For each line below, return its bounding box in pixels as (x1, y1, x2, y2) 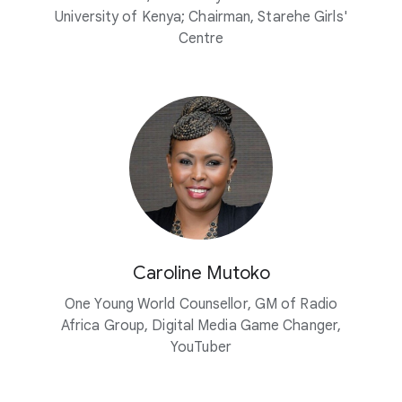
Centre (178, 30, 224, 48)
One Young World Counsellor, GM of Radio (65, 295, 337, 313)
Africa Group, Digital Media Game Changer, (60, 317, 342, 335)
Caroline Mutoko (132, 262, 270, 284)
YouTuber (170, 338, 232, 356)
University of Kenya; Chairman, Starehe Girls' (55, 8, 347, 26)
